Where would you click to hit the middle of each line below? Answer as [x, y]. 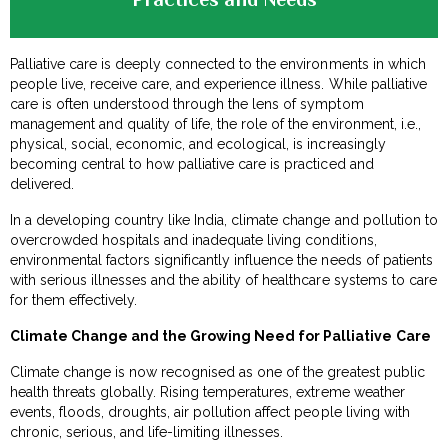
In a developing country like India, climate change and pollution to [224, 220]
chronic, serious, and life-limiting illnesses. [147, 432]
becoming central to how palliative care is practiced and [192, 164]
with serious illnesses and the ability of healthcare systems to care [223, 280]
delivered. [42, 184]
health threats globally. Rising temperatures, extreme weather [207, 392]
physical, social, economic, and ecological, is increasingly [198, 144]
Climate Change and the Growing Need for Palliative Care [220, 336]
